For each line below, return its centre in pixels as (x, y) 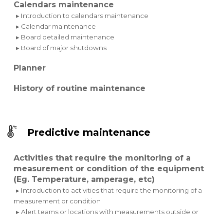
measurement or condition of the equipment (109, 169)
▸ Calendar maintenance (56, 27)
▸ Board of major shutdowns (62, 48)
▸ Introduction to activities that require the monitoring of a (109, 191)
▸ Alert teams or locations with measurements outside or (108, 212)
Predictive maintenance (89, 133)
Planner (30, 68)
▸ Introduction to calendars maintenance (82, 16)
